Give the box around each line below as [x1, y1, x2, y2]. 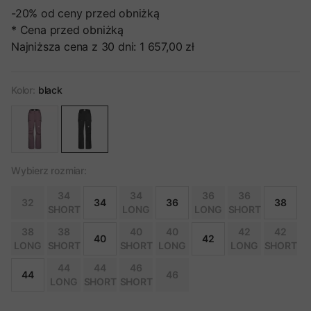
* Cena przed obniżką [11, 23, 124, 37]
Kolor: [11, 84, 35, 96]
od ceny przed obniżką [41, 6, 160, 20]
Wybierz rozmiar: [11, 165, 87, 176]
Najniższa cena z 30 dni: [11, 40, 137, 53]
